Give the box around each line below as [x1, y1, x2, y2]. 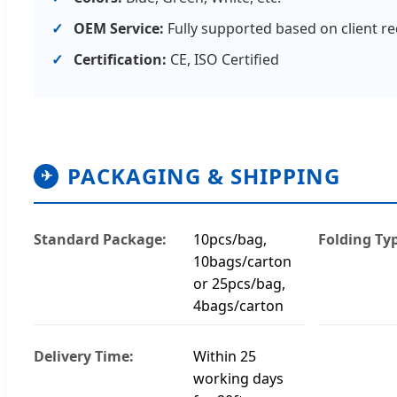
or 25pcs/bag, [193, 273, 285, 293]
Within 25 [193, 346, 256, 366]
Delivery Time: [34, 346, 134, 366]
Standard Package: [34, 229, 167, 249]
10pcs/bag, [193, 229, 267, 249]
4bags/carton [193, 295, 284, 315]
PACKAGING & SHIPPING [67, 160, 340, 191]
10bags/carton [193, 251, 292, 271]
